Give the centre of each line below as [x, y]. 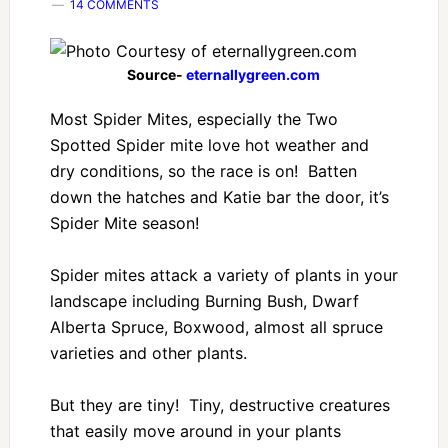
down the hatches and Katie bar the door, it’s [219, 197]
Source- [157, 74]
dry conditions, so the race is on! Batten [203, 171]
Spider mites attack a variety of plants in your [223, 275]
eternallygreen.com [253, 74]
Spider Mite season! [124, 223]
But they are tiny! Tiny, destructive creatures [219, 405]
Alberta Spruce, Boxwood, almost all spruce [216, 327]
